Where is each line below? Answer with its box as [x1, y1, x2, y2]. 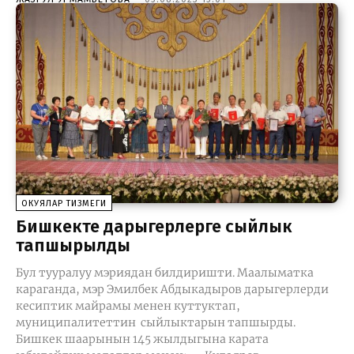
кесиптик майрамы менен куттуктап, [16, 298, 240, 313]
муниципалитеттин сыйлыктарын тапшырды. [16, 314, 296, 330]
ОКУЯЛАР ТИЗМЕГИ [21, 198, 107, 209]
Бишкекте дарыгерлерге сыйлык [16, 215, 292, 237]
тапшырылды [16, 234, 130, 256]
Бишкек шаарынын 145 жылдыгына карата [16, 331, 269, 346]
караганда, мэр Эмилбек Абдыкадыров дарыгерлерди [16, 281, 329, 296]
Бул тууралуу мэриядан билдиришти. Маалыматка [16, 265, 237, 280]
